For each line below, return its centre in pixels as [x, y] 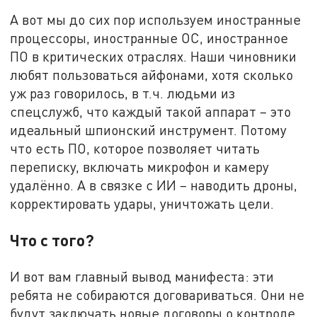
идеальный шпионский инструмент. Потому [149, 130]
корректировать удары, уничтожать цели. [142, 204]
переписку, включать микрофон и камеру [140, 167]
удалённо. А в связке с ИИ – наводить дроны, [154, 185]
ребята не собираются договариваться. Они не [157, 295]
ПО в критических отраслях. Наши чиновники [154, 57]
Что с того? [52, 240]
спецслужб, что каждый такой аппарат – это [151, 112]
